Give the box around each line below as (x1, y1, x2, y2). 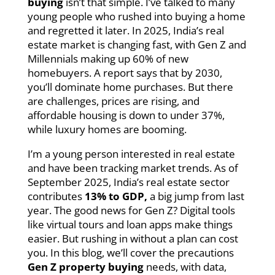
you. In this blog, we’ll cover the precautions (27, 245, 234, 260)
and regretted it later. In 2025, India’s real (27, 23, 224, 37)
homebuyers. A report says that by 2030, (27, 65, 222, 80)
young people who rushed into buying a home (27, 9, 246, 23)
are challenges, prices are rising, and (27, 93, 199, 108)
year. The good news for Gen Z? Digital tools (27, 203, 235, 217)
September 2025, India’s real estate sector (27, 174, 230, 189)
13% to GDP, (84, 188, 147, 203)
